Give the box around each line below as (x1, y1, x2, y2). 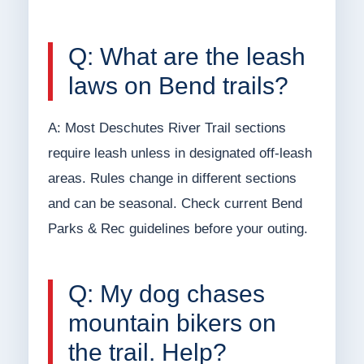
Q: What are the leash (67, 43, 305, 71)
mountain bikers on (67, 310, 276, 337)
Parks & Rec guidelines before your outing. (47, 221, 308, 237)
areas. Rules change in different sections (47, 171, 297, 187)
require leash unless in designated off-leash (47, 145, 312, 162)
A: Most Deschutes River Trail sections (47, 120, 286, 136)
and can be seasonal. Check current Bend (47, 196, 302, 212)
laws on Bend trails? (67, 72, 288, 100)
